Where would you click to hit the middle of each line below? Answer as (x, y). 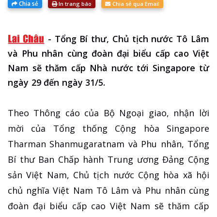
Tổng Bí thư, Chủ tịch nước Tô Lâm (132, 39)
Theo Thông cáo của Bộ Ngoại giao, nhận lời (108, 113)
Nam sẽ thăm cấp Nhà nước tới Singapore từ (108, 68)
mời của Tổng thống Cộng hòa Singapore (108, 129)
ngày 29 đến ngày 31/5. (57, 83)
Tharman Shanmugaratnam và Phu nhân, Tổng (108, 144)
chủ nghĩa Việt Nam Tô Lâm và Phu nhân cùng (108, 191)
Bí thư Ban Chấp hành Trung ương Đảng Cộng (108, 160)
